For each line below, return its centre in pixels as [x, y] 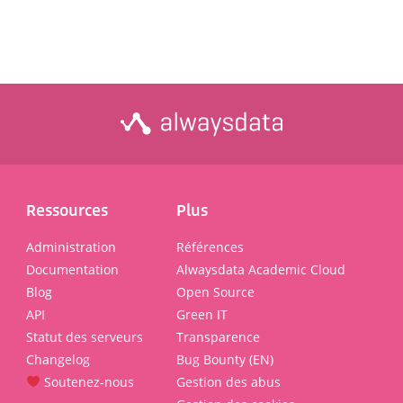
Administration [71, 247]
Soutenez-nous [87, 382]
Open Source [215, 292]
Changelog [58, 359]
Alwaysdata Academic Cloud [261, 269]
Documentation [72, 269]
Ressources [67, 210]
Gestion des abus [228, 382]
